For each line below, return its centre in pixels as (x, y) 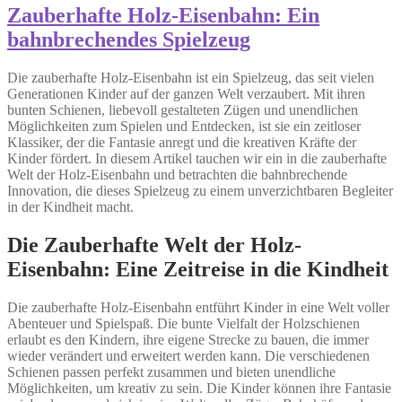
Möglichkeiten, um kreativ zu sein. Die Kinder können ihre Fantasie (199, 388)
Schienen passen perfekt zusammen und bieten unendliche (171, 371)
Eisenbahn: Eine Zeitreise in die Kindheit (198, 269)
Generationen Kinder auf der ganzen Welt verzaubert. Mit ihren (186, 94)
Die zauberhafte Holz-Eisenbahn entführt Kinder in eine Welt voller (198, 307)
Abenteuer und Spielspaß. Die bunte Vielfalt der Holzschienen (184, 323)
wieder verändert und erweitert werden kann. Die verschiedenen (188, 355)
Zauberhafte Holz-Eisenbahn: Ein (163, 16)
